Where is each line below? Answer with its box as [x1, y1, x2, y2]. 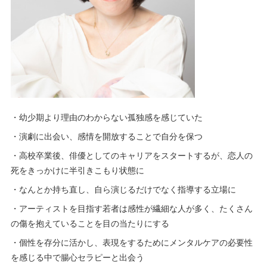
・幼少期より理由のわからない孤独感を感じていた [11, 111, 203, 123]
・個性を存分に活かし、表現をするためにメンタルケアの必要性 [11, 236, 253, 249]
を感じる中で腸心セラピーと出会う [11, 251, 145, 263]
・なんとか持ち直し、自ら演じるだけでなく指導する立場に [11, 183, 237, 195]
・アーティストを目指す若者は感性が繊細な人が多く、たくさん [11, 202, 253, 215]
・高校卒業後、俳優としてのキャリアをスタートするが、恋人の [11, 149, 253, 162]
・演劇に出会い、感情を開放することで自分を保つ [11, 130, 203, 142]
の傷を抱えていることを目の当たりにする [11, 217, 170, 229]
